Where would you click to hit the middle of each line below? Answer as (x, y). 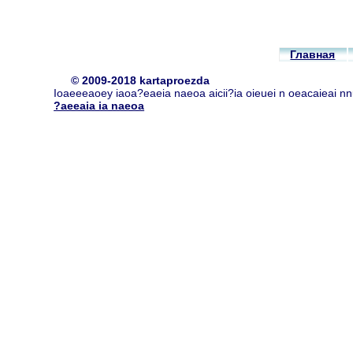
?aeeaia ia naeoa (99, 106)
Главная (313, 54)
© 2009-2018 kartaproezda (140, 81)
